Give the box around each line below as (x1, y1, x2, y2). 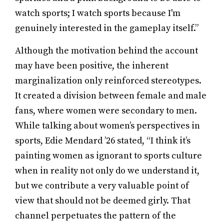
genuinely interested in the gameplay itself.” (15, 22, 198, 34)
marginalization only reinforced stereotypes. (15, 75, 201, 86)
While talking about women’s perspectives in (15, 120, 200, 131)
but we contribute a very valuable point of (15, 180, 189, 191)
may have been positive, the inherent (15, 60, 168, 71)
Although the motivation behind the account (15, 45, 198, 56)
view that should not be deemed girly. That (15, 195, 190, 206)
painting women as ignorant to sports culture (15, 150, 202, 161)
